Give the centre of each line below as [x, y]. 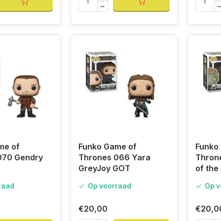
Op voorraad [109, 186]
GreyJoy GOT [104, 168]
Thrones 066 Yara [114, 158]
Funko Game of [107, 147]
